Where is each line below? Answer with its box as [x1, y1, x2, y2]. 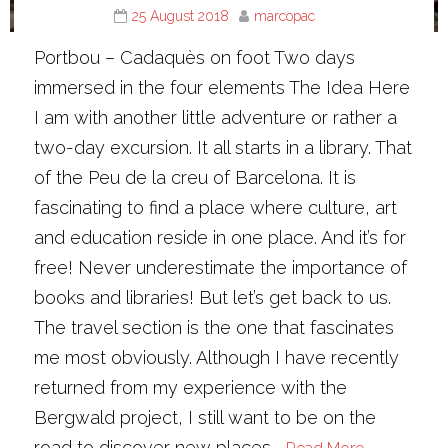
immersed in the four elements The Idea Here [34, 77, 411, 99]
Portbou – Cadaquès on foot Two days [34, 47, 356, 69]
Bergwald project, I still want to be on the [34, 407, 377, 429]
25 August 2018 [131, 8, 229, 25]
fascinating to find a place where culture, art [34, 197, 398, 219]
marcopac [253, 8, 315, 25]
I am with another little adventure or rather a [34, 107, 398, 129]
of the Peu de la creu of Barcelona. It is [34, 167, 357, 189]
